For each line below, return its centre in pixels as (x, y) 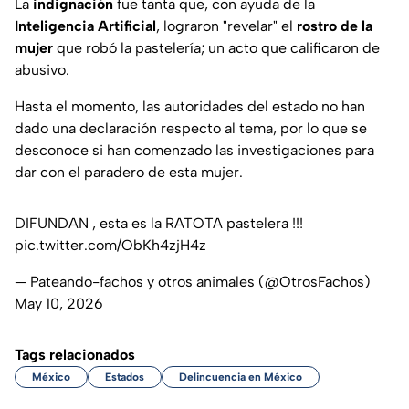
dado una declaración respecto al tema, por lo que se (191, 129)
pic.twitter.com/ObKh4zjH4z (110, 246)
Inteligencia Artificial (85, 26)
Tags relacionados (75, 355)
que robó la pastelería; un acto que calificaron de (216, 48)
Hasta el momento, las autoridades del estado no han (190, 107)
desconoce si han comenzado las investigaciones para (194, 151)
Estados (125, 378)
